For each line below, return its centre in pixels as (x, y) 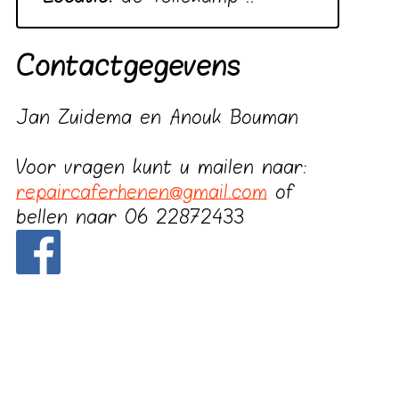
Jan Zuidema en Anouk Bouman (157, 118)
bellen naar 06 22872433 (130, 218)
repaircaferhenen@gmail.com (141, 193)
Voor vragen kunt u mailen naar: (161, 168)
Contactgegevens (128, 67)
